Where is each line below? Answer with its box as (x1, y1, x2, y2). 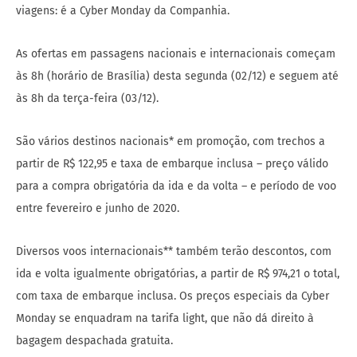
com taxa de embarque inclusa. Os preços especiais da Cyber (16, 289, 329, 304)
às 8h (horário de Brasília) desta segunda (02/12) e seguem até (16, 69, 339, 84)
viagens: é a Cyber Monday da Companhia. (16, 4, 229, 18)
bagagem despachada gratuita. (16, 334, 173, 348)
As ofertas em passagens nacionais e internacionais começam (16, 47, 335, 61)
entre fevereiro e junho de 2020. (16, 202, 179, 216)
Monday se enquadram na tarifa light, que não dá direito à (16, 312, 314, 326)
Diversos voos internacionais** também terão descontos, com (16, 245, 331, 259)
